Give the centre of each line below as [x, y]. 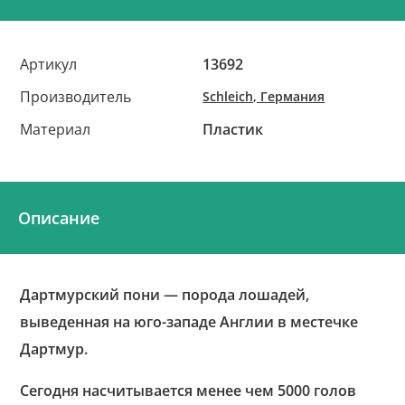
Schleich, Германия [264, 96]
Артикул [49, 64]
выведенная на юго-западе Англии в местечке [189, 322]
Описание [59, 218]
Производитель [76, 97]
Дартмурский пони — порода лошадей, [165, 295]
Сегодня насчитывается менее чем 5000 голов [188, 391]
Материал [56, 129]
